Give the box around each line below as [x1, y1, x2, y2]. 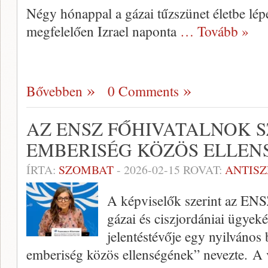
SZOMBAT [59, 162, 114, 178]
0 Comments [108, 81, 179, 100]
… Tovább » [180, 22, 249, 41]
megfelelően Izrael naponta [26, 22, 180, 41]
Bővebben [26, 81, 83, 100]
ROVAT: [180, 162, 225, 178]
